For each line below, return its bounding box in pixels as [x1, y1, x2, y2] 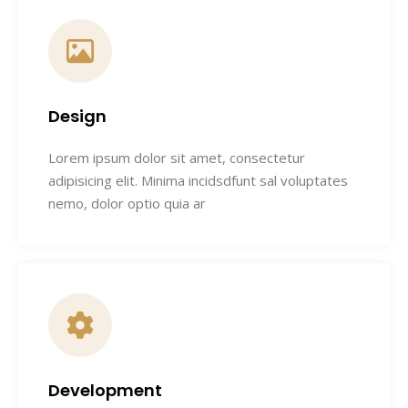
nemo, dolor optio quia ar [48, 194, 206, 212]
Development [48, 379, 162, 402]
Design [48, 105, 107, 127]
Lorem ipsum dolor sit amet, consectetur [48, 148, 305, 167]
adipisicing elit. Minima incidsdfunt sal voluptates [48, 171, 348, 189]
